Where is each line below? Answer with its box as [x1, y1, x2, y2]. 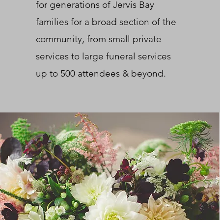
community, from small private [35, 33, 162, 45]
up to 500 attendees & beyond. [35, 68, 166, 79]
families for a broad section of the [35, 16, 176, 27]
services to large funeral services [35, 51, 171, 62]
